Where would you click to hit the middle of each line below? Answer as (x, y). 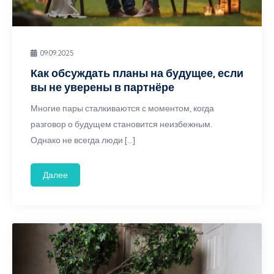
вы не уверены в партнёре (102, 87)
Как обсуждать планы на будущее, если (137, 73)
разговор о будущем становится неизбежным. (121, 124)
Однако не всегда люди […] (83, 140)
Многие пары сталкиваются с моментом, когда (122, 108)
